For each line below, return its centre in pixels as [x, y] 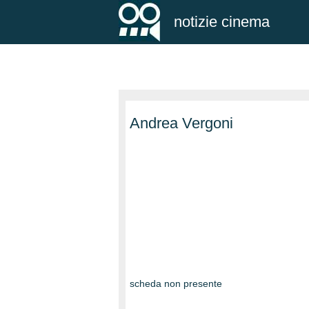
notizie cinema [222, 22]
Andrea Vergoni [181, 123]
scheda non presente [176, 283]
